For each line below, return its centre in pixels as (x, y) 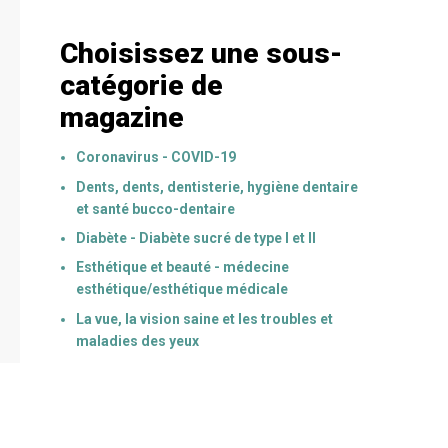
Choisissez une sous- (201, 54)
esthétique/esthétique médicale (182, 289)
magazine (122, 118)
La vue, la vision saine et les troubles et (204, 318)
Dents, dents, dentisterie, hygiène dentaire (217, 186)
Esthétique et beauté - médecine (182, 267)
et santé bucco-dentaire (155, 208)
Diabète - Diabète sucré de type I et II (196, 238)
